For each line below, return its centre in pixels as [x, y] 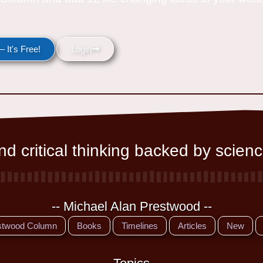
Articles [192, 226]
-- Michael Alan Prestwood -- [131, 207]
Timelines [140, 226]
